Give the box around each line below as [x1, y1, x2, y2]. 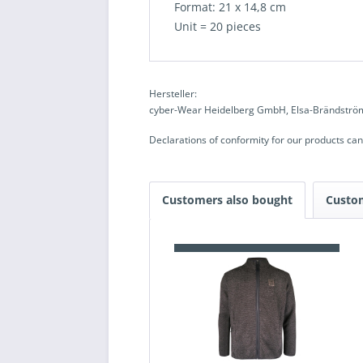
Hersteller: [149, 87, 198, 101]
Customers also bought [162, 192, 293, 208]
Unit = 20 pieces [174, 19, 262, 35]
